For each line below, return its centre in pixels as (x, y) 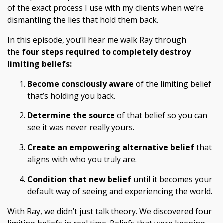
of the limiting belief (173, 84)
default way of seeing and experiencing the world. (120, 191)
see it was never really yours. (81, 127)
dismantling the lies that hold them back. (83, 20)
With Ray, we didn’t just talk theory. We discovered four (110, 211)
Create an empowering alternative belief (111, 147)
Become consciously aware (81, 84)
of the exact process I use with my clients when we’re (106, 8)
